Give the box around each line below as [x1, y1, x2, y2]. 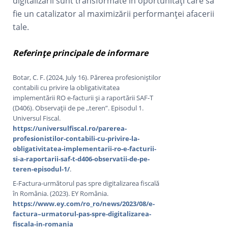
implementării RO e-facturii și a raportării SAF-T [13, 93, 154, 102]
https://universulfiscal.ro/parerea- [13, 123, 127, 133]
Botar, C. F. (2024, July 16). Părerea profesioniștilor [13, 72, 161, 82]
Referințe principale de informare [13, 47, 149, 59]
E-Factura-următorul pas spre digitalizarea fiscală [13, 178, 160, 188]
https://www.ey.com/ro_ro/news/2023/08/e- [13, 198, 155, 208]
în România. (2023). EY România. [13, 188, 109, 198]
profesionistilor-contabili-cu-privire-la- [13, 133, 140, 143]
